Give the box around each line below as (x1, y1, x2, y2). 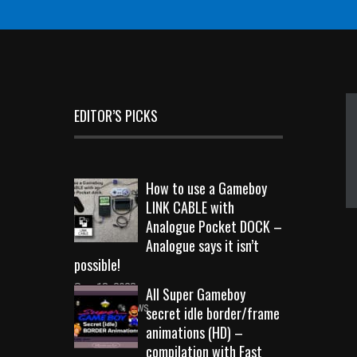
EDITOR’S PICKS (74, 104, 158, 126)
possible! (74, 253, 120, 275)
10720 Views (86, 297, 149, 316)
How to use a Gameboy (146, 177, 267, 198)
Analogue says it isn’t (146, 234, 259, 256)
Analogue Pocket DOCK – (146, 215, 282, 237)
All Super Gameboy (146, 283, 245, 304)
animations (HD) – (146, 321, 243, 343)
